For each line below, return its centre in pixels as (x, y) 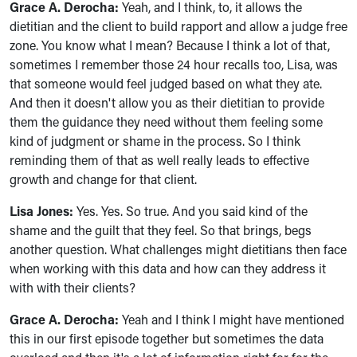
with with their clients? (73, 287)
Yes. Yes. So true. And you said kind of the (190, 211)
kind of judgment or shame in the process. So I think (155, 141)
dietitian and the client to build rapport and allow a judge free (178, 26)
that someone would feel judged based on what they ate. (166, 83)
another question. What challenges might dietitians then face (178, 249)
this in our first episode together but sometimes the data (167, 338)
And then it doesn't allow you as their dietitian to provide (167, 102)
